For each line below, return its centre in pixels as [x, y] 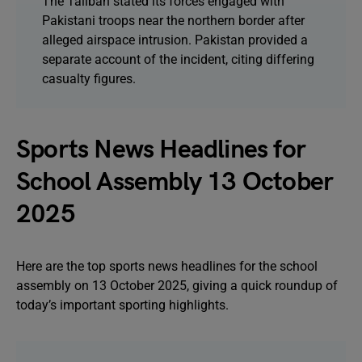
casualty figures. [89, 79]
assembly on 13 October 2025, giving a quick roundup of [177, 286]
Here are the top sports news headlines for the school [167, 266]
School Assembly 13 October [175, 182]
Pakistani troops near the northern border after [173, 21]
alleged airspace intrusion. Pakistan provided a [175, 40]
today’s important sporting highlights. [122, 305]
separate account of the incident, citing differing [178, 59]
